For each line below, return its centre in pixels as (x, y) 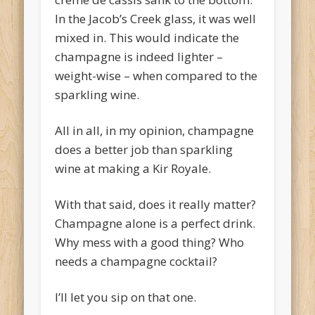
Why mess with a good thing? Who (150, 242)
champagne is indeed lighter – (139, 56)
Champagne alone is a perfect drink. (155, 223)
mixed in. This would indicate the (147, 37)
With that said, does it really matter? (156, 204)
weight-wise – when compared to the (156, 75)
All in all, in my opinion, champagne (155, 130)
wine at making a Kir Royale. (133, 168)
